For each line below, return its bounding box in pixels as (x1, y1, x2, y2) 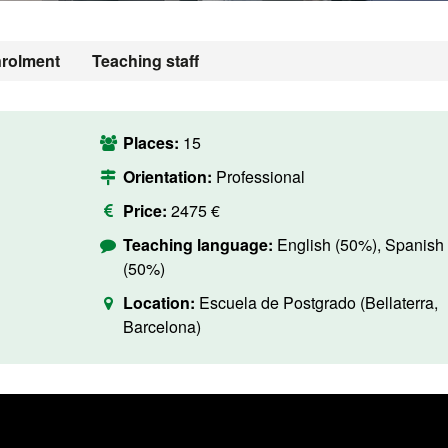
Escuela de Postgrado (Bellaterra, (198, 291, 438, 314)
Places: (122, 131, 183, 154)
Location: (122, 291, 199, 314)
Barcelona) (122, 315, 201, 338)
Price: (122, 199, 167, 222)
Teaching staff (92, 49, 199, 72)
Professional (215, 165, 305, 188)
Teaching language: (122, 233, 277, 256)
